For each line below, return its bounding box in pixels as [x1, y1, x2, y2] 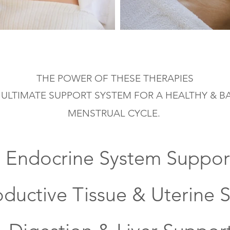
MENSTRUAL [67, 107, 125, 119]
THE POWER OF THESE [36, 72, 143, 84]
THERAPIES [143, 72, 194, 84]
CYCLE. [125, 107, 160, 119]
